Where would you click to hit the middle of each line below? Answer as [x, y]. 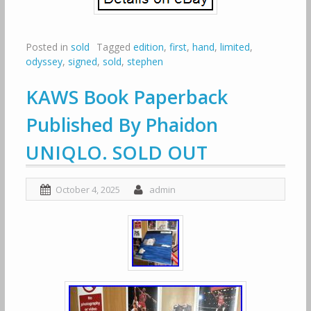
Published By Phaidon [121, 125]
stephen [145, 61]
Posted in [48, 47]
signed [82, 61]
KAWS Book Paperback [126, 97]
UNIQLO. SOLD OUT [116, 152]
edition [148, 47]
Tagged [115, 47]
